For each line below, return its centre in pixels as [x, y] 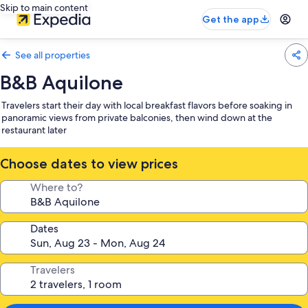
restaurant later [34, 130]
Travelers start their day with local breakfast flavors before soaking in [147, 105]
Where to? [56, 187]
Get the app [231, 19]
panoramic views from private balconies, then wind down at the [137, 118]
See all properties [53, 55]
